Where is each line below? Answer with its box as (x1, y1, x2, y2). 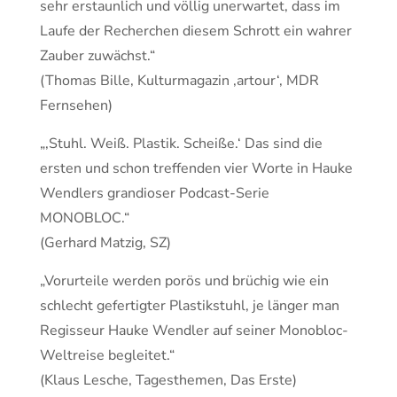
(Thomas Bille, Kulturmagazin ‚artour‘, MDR (40, 71, 319, 90)
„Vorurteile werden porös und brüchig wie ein (40, 271, 329, 291)
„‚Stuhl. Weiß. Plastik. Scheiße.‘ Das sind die (40, 134, 323, 153)
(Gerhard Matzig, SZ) (40, 233, 171, 253)
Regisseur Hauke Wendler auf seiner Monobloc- (40, 321, 348, 340)
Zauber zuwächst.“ (40, 46, 155, 66)
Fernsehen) (40, 96, 113, 115)
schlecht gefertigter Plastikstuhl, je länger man (40, 296, 339, 315)
